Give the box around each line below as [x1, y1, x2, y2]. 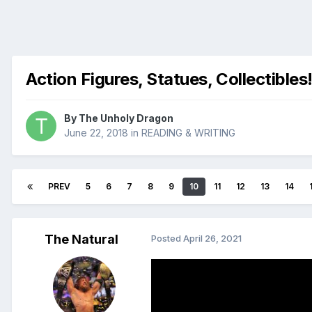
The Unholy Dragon [79, 112, 173, 125]
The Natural [45, 232, 118, 247]
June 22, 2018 [64, 127, 128, 139]
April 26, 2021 [183, 233, 242, 244]
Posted [151, 233, 183, 244]
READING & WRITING [141, 127, 235, 139]
